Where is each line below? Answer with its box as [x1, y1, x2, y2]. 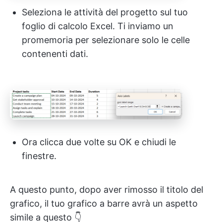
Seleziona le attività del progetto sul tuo [22, 7, 188, 18]
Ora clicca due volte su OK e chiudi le [22, 136, 176, 147]
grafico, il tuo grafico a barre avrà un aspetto [10, 198, 198, 209]
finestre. [22, 150, 56, 161]
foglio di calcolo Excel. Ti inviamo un [22, 21, 173, 32]
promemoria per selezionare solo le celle [22, 35, 190, 46]
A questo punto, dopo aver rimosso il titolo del [10, 184, 203, 195]
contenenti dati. [22, 49, 88, 59]
